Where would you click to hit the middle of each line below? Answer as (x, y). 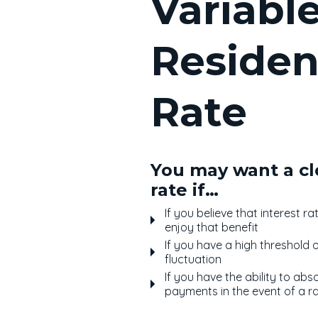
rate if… (185, 190)
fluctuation (193, 259)
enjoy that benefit (212, 227)
